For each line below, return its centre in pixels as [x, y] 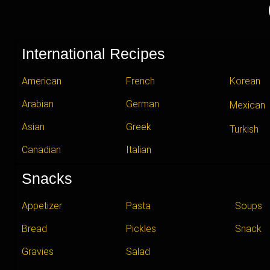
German [142, 104]
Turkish [244, 129]
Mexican [248, 105]
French [140, 81]
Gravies [38, 251]
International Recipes [93, 53]
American [42, 81]
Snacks [47, 178]
